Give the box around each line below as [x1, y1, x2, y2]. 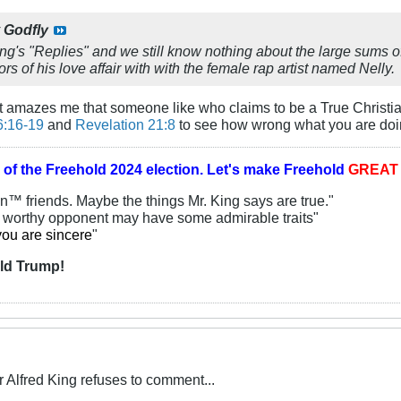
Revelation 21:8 [75, 115, 175, 132]
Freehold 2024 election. [46, 160, 203, 177]
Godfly [4, 21, 48, 38]
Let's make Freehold [203, 160, 348, 177]
